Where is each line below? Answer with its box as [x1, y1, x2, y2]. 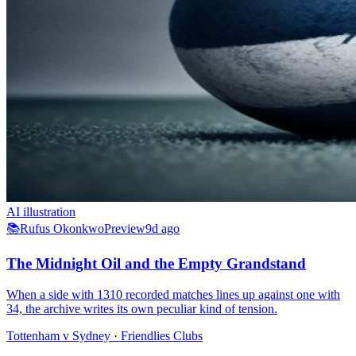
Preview [104, 221, 145, 235]
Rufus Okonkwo [20, 221, 104, 235]
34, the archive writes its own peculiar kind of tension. [6, 302, 277, 316]
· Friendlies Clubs [110, 329, 203, 343]
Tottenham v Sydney [6, 329, 110, 343]
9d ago [145, 221, 180, 235]
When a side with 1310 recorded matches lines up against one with [6, 288, 340, 302]
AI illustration [6, 204, 75, 219]
